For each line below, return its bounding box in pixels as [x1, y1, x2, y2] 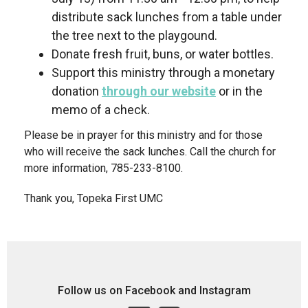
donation [52, 84, 102, 99]
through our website [102, 84, 216, 99]
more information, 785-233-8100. [24, 161, 183, 175]
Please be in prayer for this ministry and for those [24, 128, 263, 142]
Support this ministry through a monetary [52, 65, 275, 80]
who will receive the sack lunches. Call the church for [24, 144, 276, 158]
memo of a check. [52, 102, 150, 118]
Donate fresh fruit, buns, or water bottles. [52, 47, 274, 62]
